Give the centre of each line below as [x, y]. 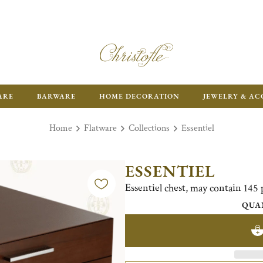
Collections [149, 128]
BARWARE [56, 96]
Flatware [100, 128]
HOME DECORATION [139, 96]
